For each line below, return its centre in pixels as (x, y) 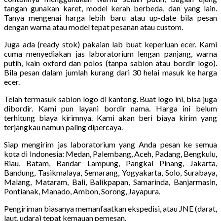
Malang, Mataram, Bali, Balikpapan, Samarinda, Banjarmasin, (110, 182)
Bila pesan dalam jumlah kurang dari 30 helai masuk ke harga (110, 72)
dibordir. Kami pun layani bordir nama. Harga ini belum (110, 108)
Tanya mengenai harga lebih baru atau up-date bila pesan (110, 17)
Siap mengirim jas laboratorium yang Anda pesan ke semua (110, 144)
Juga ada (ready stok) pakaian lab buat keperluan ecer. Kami (110, 44)
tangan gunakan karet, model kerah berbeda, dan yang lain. (110, 8)
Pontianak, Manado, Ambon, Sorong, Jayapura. (82, 191)
